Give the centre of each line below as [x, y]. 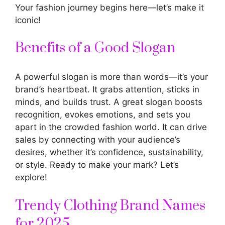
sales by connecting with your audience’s [98, 140]
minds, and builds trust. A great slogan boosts [109, 102]
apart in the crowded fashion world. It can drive [111, 127]
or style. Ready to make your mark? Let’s [97, 165]
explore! [31, 177]
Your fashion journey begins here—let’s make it [109, 7]
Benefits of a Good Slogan [95, 48]
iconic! [28, 20]
